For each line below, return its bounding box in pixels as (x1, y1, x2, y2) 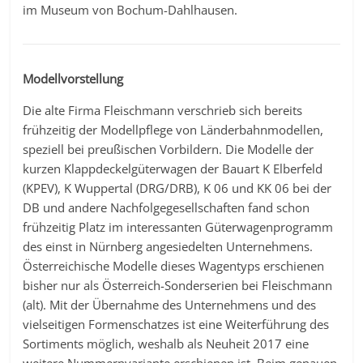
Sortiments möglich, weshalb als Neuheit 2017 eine (23, 335, 310, 352)
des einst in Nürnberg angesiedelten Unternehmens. (23, 238, 314, 254)
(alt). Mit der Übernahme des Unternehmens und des (23, 297, 317, 313)
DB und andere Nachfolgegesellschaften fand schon (23, 199, 310, 216)
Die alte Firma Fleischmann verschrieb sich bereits (23, 102, 303, 118)
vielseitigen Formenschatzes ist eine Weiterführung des (23, 316, 330, 332)
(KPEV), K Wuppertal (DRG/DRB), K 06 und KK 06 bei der (23, 180, 332, 196)
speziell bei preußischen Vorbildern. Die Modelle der (23, 141, 314, 157)
